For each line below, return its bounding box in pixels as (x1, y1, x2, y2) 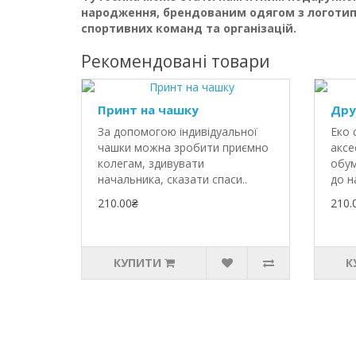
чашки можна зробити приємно (98, 140, 269, 155)
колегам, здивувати (98, 156, 204, 171)
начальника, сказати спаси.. (98, 172, 247, 187)
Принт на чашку (98, 102, 199, 118)
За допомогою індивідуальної (98, 124, 257, 139)
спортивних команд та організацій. (81, 21, 296, 36)
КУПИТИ (113, 255, 161, 270)
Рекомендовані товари (81, 50, 270, 72)
